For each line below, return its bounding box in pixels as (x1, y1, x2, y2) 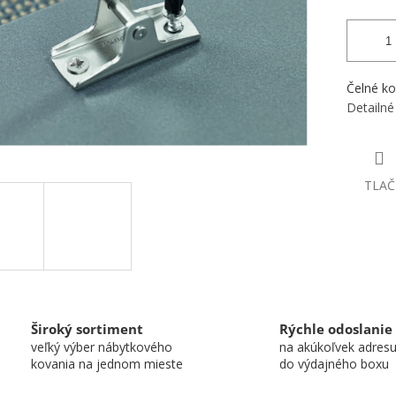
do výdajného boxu (279, 354, 389, 372)
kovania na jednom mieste (31, 354, 183, 372)
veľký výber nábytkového (31, 338, 172, 355)
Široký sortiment (31, 319, 143, 339)
